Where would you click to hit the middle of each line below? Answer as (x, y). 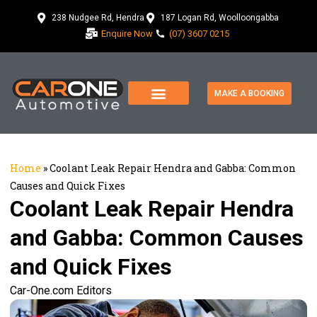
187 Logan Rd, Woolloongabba (220, 18)
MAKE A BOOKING (249, 93)
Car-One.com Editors (61, 291)
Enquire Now (127, 34)
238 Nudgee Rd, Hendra (98, 18)
